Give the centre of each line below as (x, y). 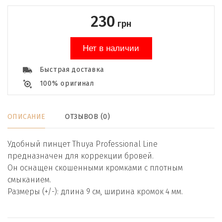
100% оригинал (67, 84)
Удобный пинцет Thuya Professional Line (83, 144)
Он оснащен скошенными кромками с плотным (95, 168)
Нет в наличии (111, 48)
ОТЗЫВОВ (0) (87, 117)
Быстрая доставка (72, 70)
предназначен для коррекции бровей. (81, 156)
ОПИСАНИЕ (27, 117)
